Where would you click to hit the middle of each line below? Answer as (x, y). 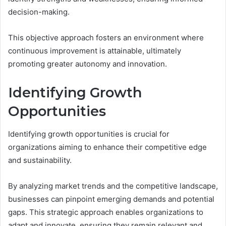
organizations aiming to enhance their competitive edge (107, 147)
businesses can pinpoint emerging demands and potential (111, 199)
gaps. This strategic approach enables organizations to (106, 212)
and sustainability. (40, 160)
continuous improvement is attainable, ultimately (95, 51)
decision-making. (39, 12)
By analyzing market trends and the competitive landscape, (113, 186)
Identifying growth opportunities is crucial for (89, 134)
